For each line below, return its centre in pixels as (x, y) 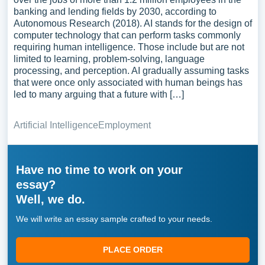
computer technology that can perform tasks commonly (127, 35)
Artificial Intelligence (56, 125)
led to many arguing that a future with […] (98, 94)
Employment (124, 125)
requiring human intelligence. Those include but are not (129, 47)
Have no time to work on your (99, 170)
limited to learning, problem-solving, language (109, 59)
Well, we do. (50, 199)
